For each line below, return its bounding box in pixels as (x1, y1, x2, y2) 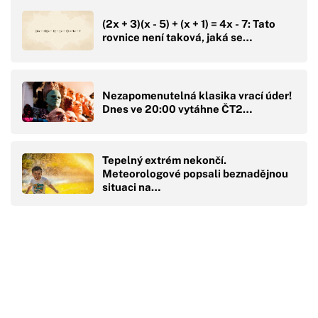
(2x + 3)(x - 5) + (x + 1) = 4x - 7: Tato (102, 17, 275, 30)
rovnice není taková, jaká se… (102, 31, 252, 43)
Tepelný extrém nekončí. (102, 154, 226, 167)
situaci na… (102, 181, 160, 194)
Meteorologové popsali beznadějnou (102, 168, 288, 180)
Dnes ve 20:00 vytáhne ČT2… (102, 102, 252, 115)
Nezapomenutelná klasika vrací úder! (102, 89, 292, 102)
